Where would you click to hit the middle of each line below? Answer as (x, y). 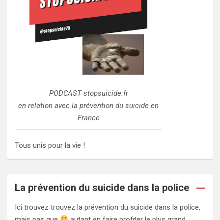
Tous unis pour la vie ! (50, 145)
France (88, 118)
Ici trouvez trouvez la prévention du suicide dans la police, (108, 207)
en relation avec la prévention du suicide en (88, 105)
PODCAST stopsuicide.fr (88, 93)
